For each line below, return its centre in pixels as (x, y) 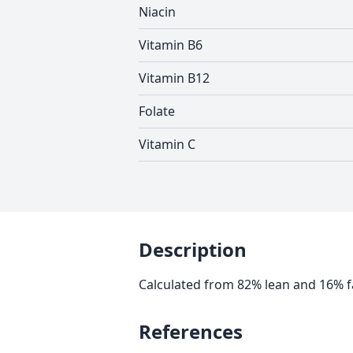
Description (193, 249)
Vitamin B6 (171, 45)
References (191, 331)
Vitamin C (167, 144)
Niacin (157, 12)
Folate (157, 111)
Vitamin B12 (174, 78)
